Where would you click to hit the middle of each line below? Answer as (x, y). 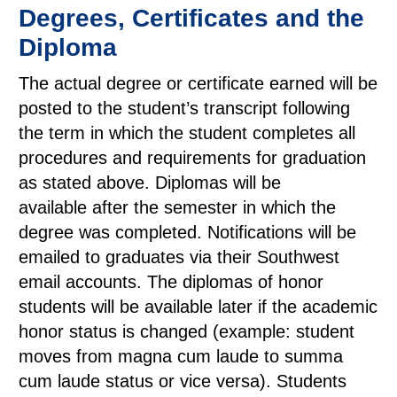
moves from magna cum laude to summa (181, 356)
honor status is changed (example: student (187, 331)
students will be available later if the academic (198, 307)
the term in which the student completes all (187, 133)
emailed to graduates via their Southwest (179, 257)
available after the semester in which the (177, 207)
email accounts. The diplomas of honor (171, 282)
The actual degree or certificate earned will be (198, 83)
